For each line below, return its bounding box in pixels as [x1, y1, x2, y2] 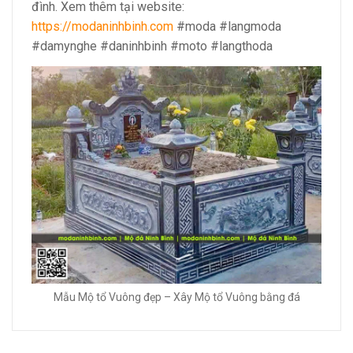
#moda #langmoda [173, 19, 281, 35]
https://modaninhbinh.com [32, 19, 173, 35]
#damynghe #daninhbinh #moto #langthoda [32, 39, 273, 54]
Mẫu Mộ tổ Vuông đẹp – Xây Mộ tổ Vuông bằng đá [53, 291, 300, 304]
